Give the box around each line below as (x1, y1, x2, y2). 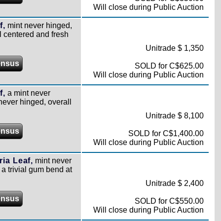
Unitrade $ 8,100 (145, 111, 204, 120)
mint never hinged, (5, 21, 72, 30)
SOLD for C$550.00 (134, 197, 204, 205)
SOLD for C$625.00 (134, 62, 204, 70)
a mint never (5, 89, 50, 97)
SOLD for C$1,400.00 (128, 129, 204, 138)
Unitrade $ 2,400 (145, 179, 204, 187)
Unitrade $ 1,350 (145, 44, 204, 52)
